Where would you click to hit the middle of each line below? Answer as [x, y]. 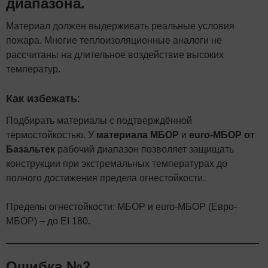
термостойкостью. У [51, 135]
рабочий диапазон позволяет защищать [144, 149]
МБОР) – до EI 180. [48, 221]
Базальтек [31, 149]
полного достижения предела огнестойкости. [106, 178]
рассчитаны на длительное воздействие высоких [115, 54]
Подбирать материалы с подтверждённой [99, 120]
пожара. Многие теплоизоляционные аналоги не [114, 40]
